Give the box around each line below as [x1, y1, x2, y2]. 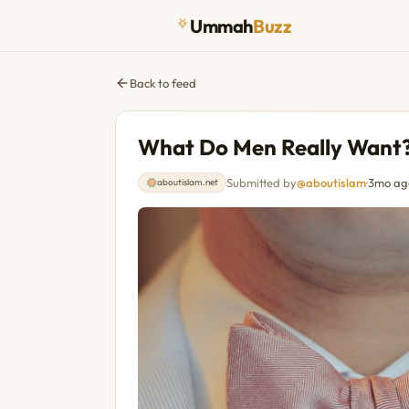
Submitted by [226, 175, 297, 190]
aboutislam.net [157, 176, 218, 188]
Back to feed [130, 76, 196, 90]
